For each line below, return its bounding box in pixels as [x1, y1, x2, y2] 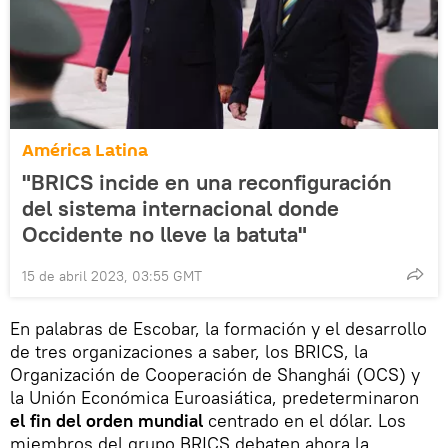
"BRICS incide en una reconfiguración [22, 167, 392, 196]
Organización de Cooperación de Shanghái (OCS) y [10, 362, 420, 386]
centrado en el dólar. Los [203, 408, 406, 432]
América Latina [22, 137, 148, 163]
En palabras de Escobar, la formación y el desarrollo [10, 316, 427, 340]
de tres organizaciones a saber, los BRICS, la [10, 339, 368, 363]
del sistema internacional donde [22, 193, 339, 222]
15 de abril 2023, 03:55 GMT [22, 266, 202, 285]
